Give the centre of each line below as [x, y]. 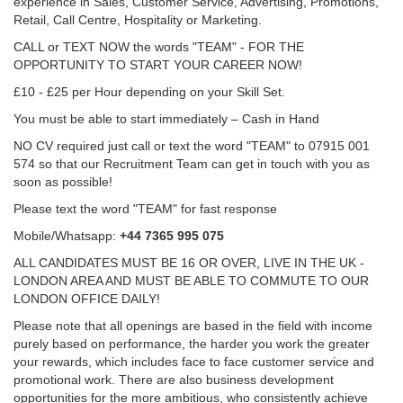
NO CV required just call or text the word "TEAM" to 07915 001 [192, 146]
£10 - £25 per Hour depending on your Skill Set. [149, 92]
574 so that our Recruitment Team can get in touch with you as [192, 164]
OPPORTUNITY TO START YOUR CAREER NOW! [158, 65]
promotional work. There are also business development [174, 380]
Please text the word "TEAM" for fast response [145, 209]
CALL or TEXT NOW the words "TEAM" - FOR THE [159, 47]
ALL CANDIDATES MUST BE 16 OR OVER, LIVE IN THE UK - [189, 263]
